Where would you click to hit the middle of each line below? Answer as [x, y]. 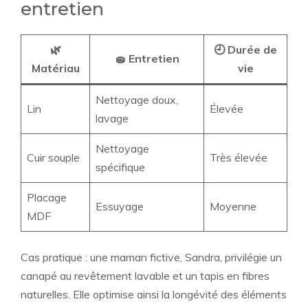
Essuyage [120, 207]
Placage [47, 198]
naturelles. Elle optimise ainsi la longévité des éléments [154, 295]
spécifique [120, 167]
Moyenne [233, 207]
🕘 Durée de [245, 50]
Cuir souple [53, 158]
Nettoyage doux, [137, 100]
